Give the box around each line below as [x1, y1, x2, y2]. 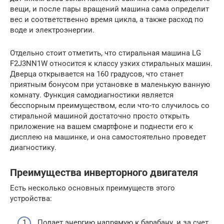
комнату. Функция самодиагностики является [10, 90, 173, 99]
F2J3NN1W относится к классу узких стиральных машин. [10, 58, 212, 68]
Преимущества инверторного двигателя [10, 167, 198, 178]
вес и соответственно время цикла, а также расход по [10, 14, 203, 24]
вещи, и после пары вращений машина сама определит [10, 4, 209, 13]
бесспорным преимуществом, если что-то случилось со [10, 100, 209, 110]
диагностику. [10, 142, 56, 152]
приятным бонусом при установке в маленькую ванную [10, 79, 210, 89]
